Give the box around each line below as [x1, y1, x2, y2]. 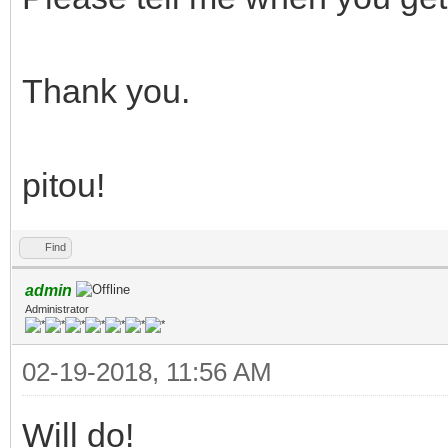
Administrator [25, 302, 89, 315]
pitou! [22, 165, 105, 204]
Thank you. [22, 71, 190, 110]
